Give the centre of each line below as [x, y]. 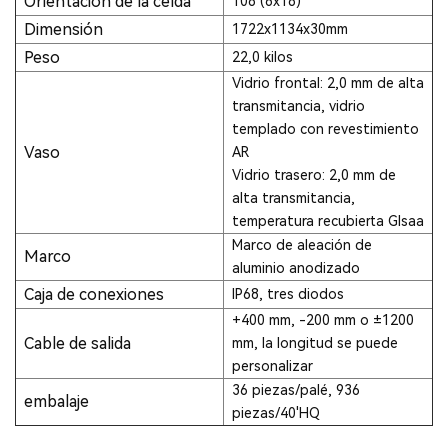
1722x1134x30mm [290, 28]
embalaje [56, 401]
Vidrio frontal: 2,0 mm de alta [328, 82]
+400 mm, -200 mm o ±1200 [323, 319]
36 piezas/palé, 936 [296, 389]
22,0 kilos [262, 56]
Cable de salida [77, 343]
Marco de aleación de [302, 244]
